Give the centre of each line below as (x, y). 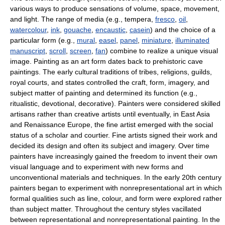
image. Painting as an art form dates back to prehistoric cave (106, 61)
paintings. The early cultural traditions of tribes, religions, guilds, (111, 72)
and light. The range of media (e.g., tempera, (83, 19)
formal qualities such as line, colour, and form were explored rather (116, 198)
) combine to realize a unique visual (162, 50)
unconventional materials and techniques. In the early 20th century (116, 177)
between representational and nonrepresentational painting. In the (115, 219)
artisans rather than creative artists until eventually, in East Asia (110, 114)
